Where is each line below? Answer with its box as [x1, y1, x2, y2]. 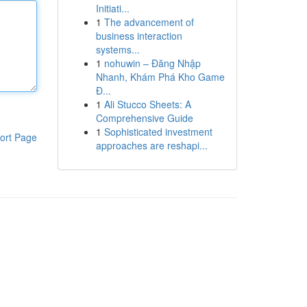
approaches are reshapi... [95, 138, 208, 152]
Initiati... [95, 1, 130, 15]
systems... [95, 42, 140, 56]
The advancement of [103, 15, 194, 29]
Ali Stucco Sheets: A [103, 97, 191, 111]
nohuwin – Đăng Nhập [103, 56, 201, 70]
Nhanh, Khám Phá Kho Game [95, 70, 225, 84]
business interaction [95, 29, 182, 42]
